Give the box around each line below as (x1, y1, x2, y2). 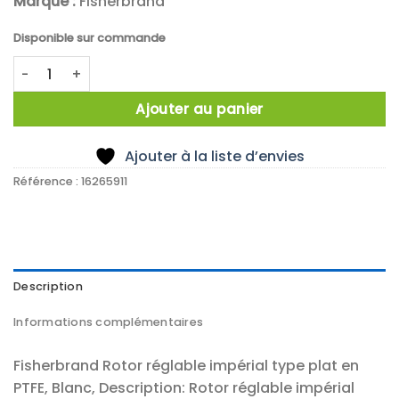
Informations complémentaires (13, 314, 204, 330)
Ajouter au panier (135, 100, 264, 119)
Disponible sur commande (13, 29, 166, 45)
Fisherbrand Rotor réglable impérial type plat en (13, 355, 359, 377)
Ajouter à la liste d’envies (125, 146, 305, 167)
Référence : (13, 174, 81, 190)
